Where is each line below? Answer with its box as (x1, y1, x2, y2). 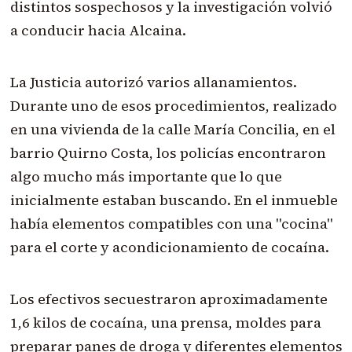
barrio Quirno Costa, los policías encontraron (9, 143, 326, 163)
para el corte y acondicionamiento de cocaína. (9, 237, 329, 258)
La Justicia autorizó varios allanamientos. (9, 72, 297, 93)
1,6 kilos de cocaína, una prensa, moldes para (9, 313, 321, 333)
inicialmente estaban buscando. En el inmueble (9, 190, 338, 211)
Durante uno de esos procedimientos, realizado (9, 96, 337, 116)
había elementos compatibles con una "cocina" (9, 214, 332, 234)
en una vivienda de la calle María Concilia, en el (9, 119, 335, 140)
